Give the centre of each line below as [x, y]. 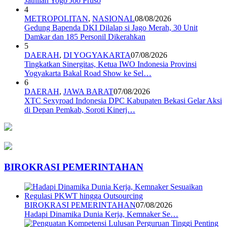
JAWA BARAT [88, 92]
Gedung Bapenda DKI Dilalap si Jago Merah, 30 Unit [111, 28]
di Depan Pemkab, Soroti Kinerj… [80, 110]
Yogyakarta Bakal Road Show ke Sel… [88, 73]
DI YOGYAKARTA [97, 55]
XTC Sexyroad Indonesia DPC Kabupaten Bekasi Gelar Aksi [123, 101]
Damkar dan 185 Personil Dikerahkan [85, 37]
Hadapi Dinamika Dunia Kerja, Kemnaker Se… [101, 214]
